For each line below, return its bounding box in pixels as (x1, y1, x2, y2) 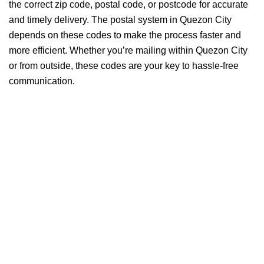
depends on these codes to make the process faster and (9, 30, 241, 40)
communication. (9, 76, 75, 86)
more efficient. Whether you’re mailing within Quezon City (9, 45, 247, 55)
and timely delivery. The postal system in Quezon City (9, 15, 232, 25)
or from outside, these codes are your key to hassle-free (9, 61, 239, 71)
